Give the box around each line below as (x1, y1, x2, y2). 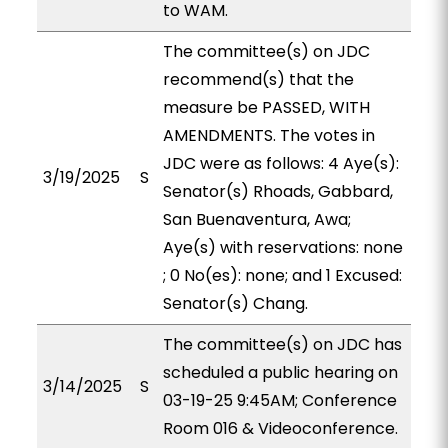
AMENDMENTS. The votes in (162, 124, 375, 147)
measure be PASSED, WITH (162, 96, 370, 119)
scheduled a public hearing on (162, 361, 398, 384)
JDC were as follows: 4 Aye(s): (162, 152, 399, 175)
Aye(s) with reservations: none (162, 236, 403, 259)
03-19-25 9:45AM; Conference (162, 389, 397, 412)
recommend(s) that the (162, 68, 354, 91)
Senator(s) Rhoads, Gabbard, (162, 180, 393, 203)
